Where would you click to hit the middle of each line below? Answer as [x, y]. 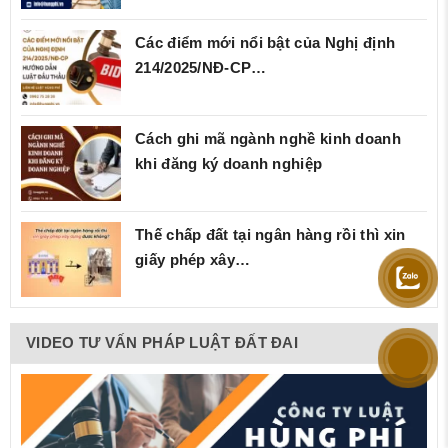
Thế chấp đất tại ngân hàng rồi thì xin [270, 235]
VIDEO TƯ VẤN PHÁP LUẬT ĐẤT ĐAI [162, 343]
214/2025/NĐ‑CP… [201, 68]
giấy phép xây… [193, 260]
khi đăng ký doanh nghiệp [229, 164]
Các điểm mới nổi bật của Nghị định [265, 43]
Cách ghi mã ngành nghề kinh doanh [268, 139]
